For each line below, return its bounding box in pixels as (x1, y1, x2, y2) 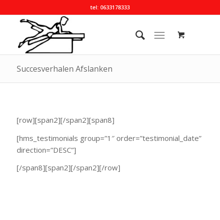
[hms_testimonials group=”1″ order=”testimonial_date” (16, 133, 201, 143)
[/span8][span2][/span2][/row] (16, 163, 120, 173)
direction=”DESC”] (16, 144, 76, 155)
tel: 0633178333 (90, 3, 130, 11)
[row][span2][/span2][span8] (16, 114, 114, 125)
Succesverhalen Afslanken (16, 63, 112, 74)
